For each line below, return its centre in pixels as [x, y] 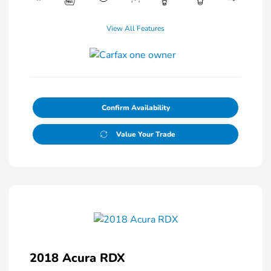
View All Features [135, 28]
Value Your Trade [145, 134]
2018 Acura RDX [77, 258]
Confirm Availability [135, 108]
